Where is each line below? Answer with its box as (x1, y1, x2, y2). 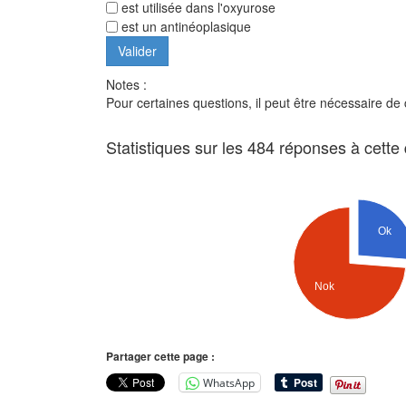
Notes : (106, 75, 147, 94)
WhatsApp (203, 374, 255, 391)
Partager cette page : (106, 348, 215, 365)
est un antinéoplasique (118, 17, 251, 36)
